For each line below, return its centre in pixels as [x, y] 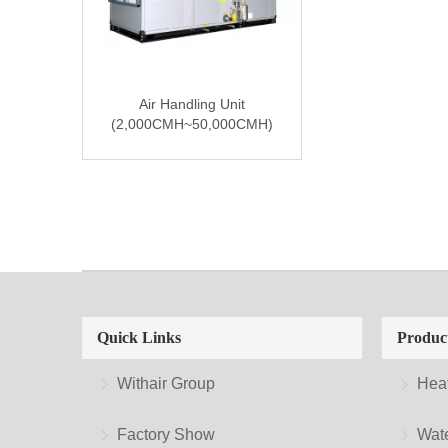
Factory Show [166, 434]
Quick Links [139, 337]
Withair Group [166, 383]
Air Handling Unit [192, 104]
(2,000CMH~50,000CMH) [192, 124]
